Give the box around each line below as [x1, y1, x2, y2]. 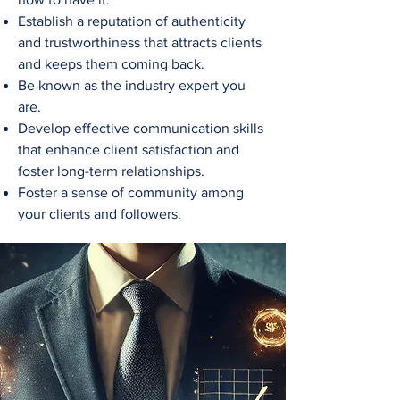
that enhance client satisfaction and [18, 142, 239, 158]
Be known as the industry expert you [18, 78, 246, 94]
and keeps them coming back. [18, 56, 204, 72]
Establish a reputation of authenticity [18, 13, 246, 29]
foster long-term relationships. [18, 163, 204, 179]
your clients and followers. [18, 206, 181, 222]
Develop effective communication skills [18, 121, 263, 137]
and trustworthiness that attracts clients [18, 35, 262, 51]
